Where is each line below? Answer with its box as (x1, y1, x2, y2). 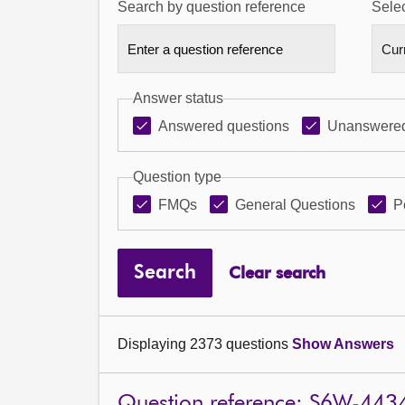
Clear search (228, 265, 325, 282)
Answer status (133, 90, 223, 106)
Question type (133, 169, 221, 184)
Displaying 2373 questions (118, 336, 292, 352)
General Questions (235, 197, 355, 212)
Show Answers (292, 336, 394, 352)
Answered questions (158, 118, 289, 134)
